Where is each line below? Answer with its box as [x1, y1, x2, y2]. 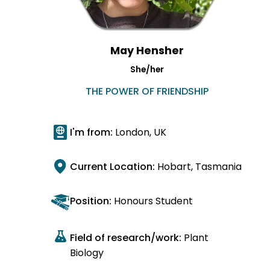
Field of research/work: [70, 231, 184, 245]
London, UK [115, 125, 166, 140]
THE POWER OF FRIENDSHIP [86, 84, 209, 99]
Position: [70, 194, 111, 209]
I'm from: [70, 125, 115, 140]
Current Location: [70, 160, 157, 174]
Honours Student [111, 194, 193, 209]
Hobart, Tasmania [157, 160, 242, 174]
